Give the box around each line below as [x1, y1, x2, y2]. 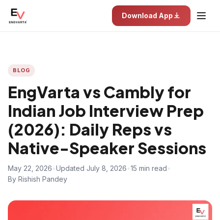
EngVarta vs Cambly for [8, 82, 191, 102]
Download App [122, 11, 173, 20]
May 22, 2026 [8, 164, 52, 172]
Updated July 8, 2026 [56, 164, 127, 172]
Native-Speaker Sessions [8, 138, 206, 158]
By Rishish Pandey [8, 175, 67, 183]
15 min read [131, 164, 167, 172]
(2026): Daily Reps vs [8, 119, 172, 139]
